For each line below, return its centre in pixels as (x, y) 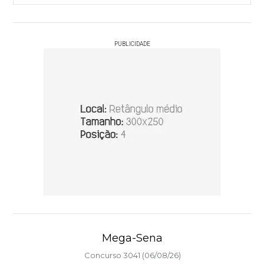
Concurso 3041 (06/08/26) (132, 255)
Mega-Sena (133, 238)
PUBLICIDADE (132, 44)
